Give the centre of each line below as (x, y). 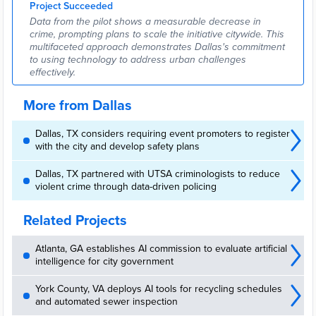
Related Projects (75, 221)
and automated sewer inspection (107, 302)
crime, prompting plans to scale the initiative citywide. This (157, 34)
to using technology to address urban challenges (138, 60)
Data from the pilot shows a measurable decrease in (145, 22)
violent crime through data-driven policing (126, 187)
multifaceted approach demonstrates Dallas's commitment (157, 47)
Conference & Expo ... (87, 6)
